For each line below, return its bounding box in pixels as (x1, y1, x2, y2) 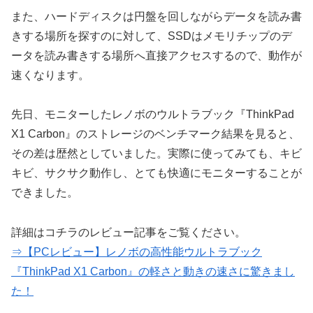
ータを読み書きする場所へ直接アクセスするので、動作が (11, 49, 302, 61)
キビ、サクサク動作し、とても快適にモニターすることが (11, 167, 302, 180)
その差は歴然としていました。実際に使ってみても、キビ (11, 147, 302, 160)
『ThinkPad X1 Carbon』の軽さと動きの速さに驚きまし (11, 265, 295, 278)
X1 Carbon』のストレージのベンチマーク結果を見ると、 (11, 128, 300, 140)
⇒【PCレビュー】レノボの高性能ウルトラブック (11, 246, 262, 259)
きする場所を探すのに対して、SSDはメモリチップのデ (11, 29, 292, 42)
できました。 (11, 187, 78, 199)
